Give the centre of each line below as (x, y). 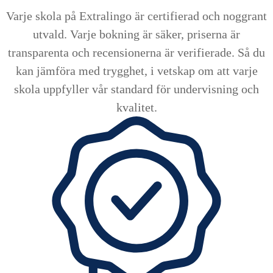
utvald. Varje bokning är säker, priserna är (136, 34)
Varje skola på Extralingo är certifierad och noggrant (136, 16)
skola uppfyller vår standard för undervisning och (136, 89)
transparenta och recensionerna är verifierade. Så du (136, 52)
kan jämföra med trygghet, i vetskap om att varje (136, 70)
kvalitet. (136, 107)
